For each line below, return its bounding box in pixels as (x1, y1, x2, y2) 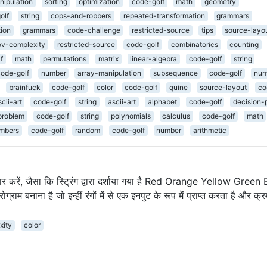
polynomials (110, 111, 151, 120)
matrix (98, 54, 119, 63)
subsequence (153, 68, 198, 77)
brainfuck (8, 82, 41, 92)
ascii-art (108, 97, 136, 106)
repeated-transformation (123, 11, 205, 20)
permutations (43, 54, 87, 63)
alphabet (147, 97, 177, 106)
